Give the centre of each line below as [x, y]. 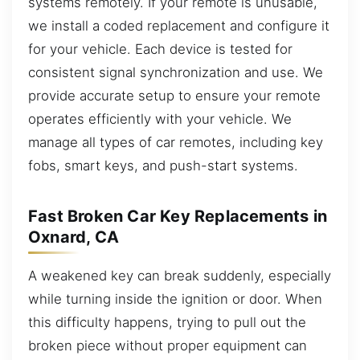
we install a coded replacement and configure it [179, 25]
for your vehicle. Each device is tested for [160, 49]
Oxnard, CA [74, 237]
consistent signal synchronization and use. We [176, 72]
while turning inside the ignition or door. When [175, 299]
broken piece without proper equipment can [168, 345]
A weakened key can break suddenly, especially [180, 275]
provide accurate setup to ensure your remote [174, 95]
